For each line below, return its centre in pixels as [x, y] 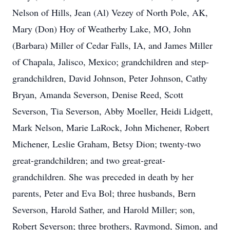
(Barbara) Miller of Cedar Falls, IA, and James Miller [112, 45]
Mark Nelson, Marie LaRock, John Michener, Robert [111, 127]
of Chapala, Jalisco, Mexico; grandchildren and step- [111, 62]
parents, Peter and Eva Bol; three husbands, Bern [104, 193]
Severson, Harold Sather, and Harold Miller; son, [104, 209]
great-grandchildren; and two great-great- [89, 160]
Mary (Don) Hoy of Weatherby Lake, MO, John [102, 29]
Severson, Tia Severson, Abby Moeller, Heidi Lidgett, [113, 111]
